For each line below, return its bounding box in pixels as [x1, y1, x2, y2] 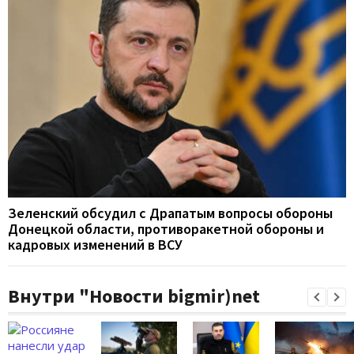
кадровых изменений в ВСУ [8, 235, 183, 254]
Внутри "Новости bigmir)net [8, 284, 260, 309]
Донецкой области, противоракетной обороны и [8, 220, 324, 239]
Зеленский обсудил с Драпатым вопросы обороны [8, 204, 333, 223]
